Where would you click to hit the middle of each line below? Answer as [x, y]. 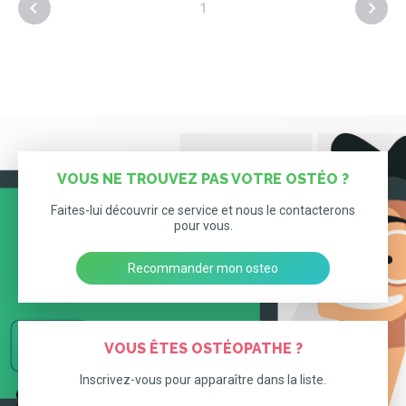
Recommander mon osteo [203, 268]
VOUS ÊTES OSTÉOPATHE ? [203, 348]
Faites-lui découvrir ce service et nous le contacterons [203, 210]
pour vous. [203, 226]
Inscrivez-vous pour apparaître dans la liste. [203, 380]
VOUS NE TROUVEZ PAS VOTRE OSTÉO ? [203, 179]
